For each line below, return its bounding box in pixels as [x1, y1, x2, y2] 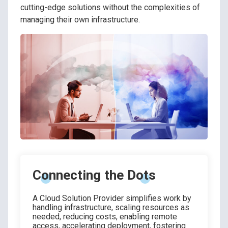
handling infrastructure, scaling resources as [33, 203, 189, 213]
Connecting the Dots [33, 167, 156, 183]
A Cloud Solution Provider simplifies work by [33, 193, 191, 204]
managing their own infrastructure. [20, 14, 140, 24]
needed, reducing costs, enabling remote [33, 212, 177, 222]
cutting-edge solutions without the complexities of [20, 2, 200, 12]
